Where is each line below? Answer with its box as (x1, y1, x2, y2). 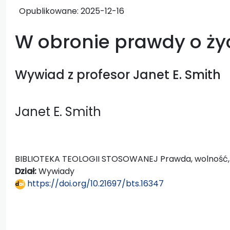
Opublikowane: (19, 5, 81, 17)
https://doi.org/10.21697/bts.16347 (25, 177, 164, 189)
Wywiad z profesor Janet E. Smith (15, 66, 221, 83)
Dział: (15, 165, 39, 177)
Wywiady (39, 165, 74, 177)
